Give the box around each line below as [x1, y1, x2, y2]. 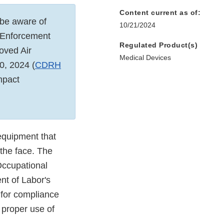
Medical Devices [119, 53, 171, 62]
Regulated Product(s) [119, 41, 197, 49]
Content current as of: [119, 8, 200, 17]
